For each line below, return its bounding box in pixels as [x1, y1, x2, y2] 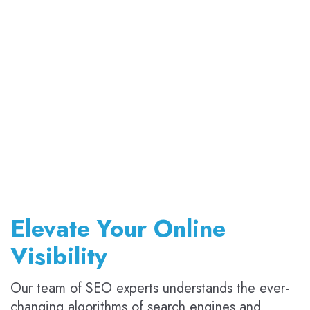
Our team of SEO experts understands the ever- [10, 278, 289, 299]
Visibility [10, 239, 107, 274]
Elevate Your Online [10, 212, 226, 246]
